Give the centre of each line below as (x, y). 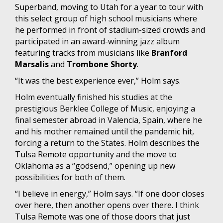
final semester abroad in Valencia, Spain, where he (109, 120)
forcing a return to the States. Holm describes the (107, 143)
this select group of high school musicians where (106, 18)
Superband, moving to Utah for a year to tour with (109, 7)
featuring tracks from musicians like (83, 53)
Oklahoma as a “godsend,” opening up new (95, 166)
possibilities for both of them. (70, 177)
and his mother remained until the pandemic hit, (105, 131)
